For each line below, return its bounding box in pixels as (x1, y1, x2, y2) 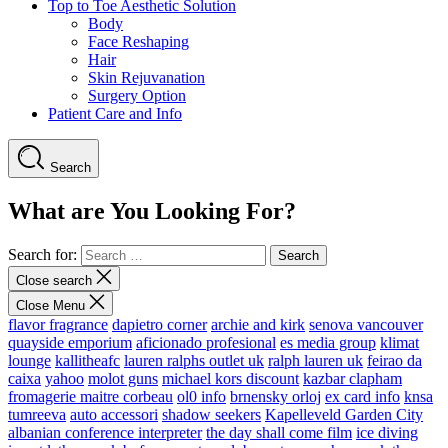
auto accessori (70, 405, 158, 423)
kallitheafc (55, 351, 120, 369)
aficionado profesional (136, 333, 276, 351)
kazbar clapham (303, 369, 402, 387)
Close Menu (16, 297, 85, 313)
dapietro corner (112, 315, 207, 333)
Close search (16, 272, 96, 288)
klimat (380, 333, 419, 351)
